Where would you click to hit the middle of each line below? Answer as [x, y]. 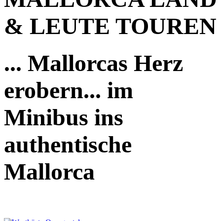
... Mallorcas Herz [93, 63]
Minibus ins [64, 117]
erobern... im [69, 90]
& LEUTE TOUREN [110, 26]
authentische [68, 144]
